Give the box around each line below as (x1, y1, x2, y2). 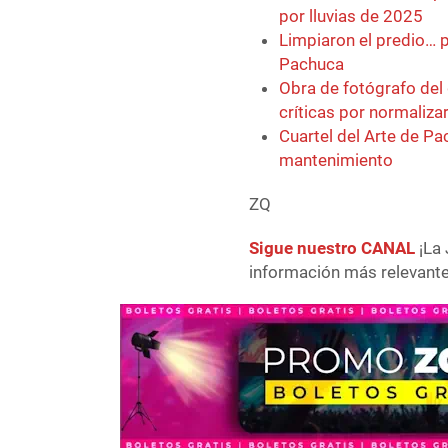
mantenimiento (279, 150, 394, 171)
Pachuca (279, 54, 345, 75)
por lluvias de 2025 (279, 6, 424, 27)
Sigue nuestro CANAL (249, 238, 416, 259)
